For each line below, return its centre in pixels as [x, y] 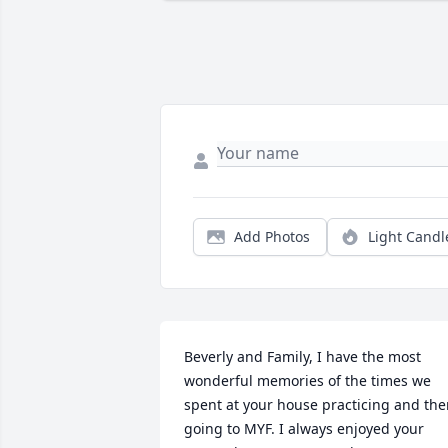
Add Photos [272, 237]
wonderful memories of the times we [307, 381]
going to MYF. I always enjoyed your [304, 429]
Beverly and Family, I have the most [302, 357]
